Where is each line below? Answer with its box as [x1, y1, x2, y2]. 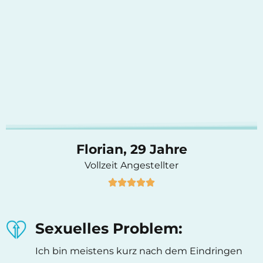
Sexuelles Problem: [35, 219, 183, 237]
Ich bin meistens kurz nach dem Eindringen [35, 245, 242, 257]
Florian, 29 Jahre [76, 141, 187, 157]
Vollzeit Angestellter [85, 159, 178, 171]
